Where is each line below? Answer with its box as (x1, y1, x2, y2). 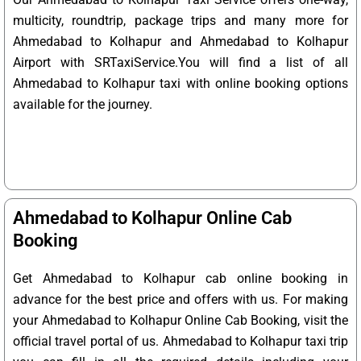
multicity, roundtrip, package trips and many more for (13, 13, 348, 29)
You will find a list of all (177, 55, 348, 71)
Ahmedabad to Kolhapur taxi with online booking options (13, 76, 348, 92)
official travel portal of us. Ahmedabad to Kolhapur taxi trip (13, 334, 348, 350)
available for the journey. (13, 97, 152, 113)
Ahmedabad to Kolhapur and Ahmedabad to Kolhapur (13, 34, 348, 50)
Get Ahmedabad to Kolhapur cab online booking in (13, 271, 348, 287)
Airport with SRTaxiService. (13, 55, 178, 71)
